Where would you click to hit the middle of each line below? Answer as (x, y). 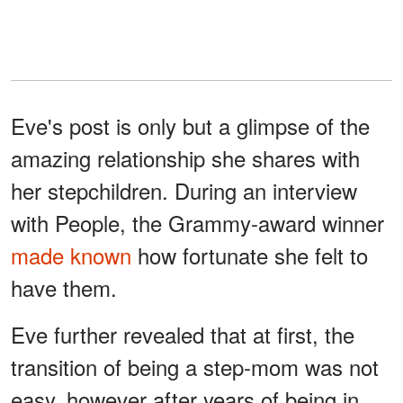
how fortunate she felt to (250, 255)
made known (71, 255)
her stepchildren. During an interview (184, 190)
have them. (64, 287)
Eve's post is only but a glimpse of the (190, 125)
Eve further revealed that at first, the (183, 334)
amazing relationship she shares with (185, 157)
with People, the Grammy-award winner (197, 222)
